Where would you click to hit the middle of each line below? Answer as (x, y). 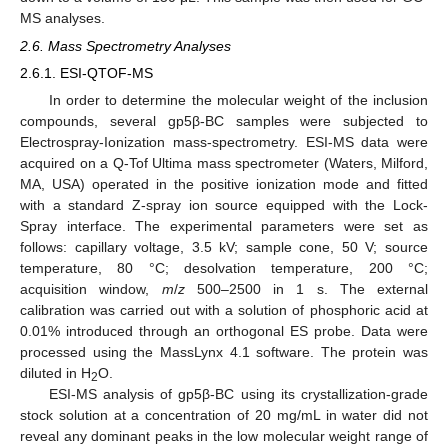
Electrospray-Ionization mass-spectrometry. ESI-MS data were (224, 142)
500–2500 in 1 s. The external (306, 289)
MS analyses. (62, 17)
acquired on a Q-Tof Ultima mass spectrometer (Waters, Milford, (224, 163)
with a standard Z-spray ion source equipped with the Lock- (224, 205)
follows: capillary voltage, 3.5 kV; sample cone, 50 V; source (224, 247)
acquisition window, (91, 289)
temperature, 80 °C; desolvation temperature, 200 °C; (224, 268)
